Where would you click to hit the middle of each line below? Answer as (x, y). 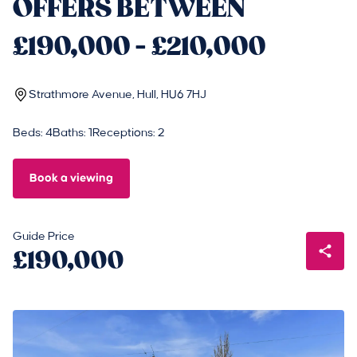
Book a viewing (71, 178)
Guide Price (44, 237)
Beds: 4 (33, 133)
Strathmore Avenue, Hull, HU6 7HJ (118, 95)
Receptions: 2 (128, 133)
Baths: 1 (73, 133)
